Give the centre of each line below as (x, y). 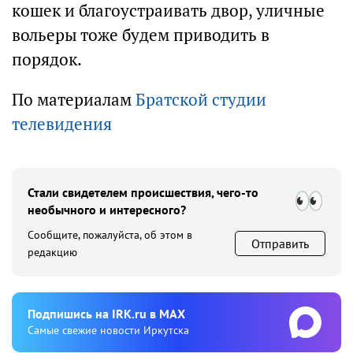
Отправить (280, 243)
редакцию (52, 252)
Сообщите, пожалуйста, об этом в (110, 235)
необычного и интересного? (107, 210)
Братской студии (201, 100)
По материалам (74, 100)
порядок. (47, 59)
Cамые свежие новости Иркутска (108, 330)
